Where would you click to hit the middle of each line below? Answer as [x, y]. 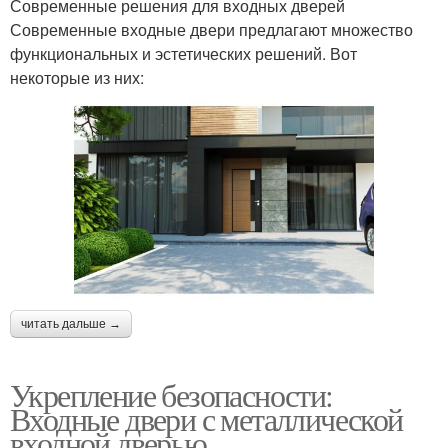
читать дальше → [71, 323]
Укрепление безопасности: [171, 394]
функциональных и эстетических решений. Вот [183, 53]
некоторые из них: [77, 77]
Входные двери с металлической [206, 418]
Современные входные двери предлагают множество [211, 29]
